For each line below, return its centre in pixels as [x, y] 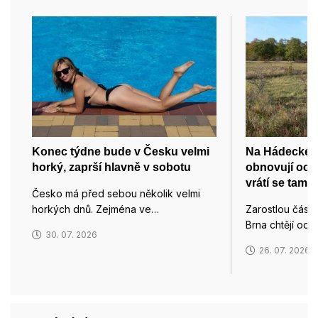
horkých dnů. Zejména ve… [95, 209]
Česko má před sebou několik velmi [116, 194]
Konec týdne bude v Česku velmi [121, 152]
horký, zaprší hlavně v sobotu [111, 168]
